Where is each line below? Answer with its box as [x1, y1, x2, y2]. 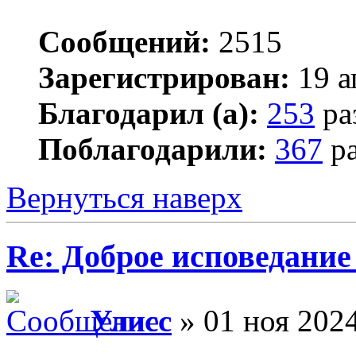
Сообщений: [38, 24, 211, 59]
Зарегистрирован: [38, 60, 290, 95]
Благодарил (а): [38, 95, 259, 130]
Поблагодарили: [38, 131, 267, 166]
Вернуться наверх [6, 180, 242, 215]
